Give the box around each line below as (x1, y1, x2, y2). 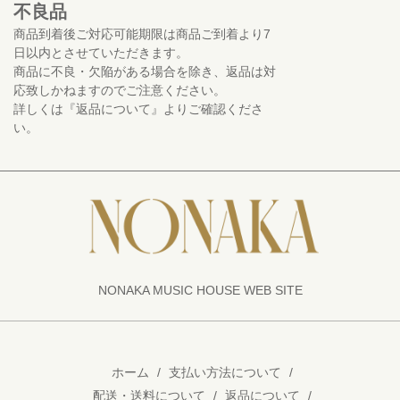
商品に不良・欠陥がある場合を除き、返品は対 (13, 64, 276, 79)
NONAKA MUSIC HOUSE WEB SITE (97, 283, 303, 298)
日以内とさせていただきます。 (13, 46, 188, 61)
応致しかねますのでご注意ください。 (13, 83, 226, 98)
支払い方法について (169, 365, 281, 380)
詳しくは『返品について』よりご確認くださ (13, 102, 263, 117)
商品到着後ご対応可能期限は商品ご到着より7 (13, 27, 271, 42)
